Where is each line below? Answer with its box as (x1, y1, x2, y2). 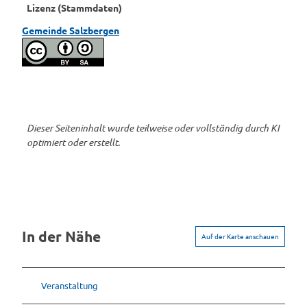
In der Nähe (22, 227, 101, 246)
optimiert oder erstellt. (27, 135, 120, 149)
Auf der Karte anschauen (201, 230, 279, 241)
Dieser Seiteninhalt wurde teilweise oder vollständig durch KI (27, 121, 280, 134)
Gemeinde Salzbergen (22, 23, 119, 36)
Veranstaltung (41, 280, 98, 292)
